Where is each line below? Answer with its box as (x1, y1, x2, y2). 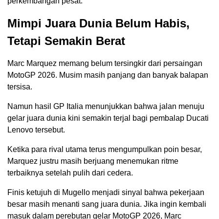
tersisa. (7, 83, 32, 91)
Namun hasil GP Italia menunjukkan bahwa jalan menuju (7, 102, 204, 111)
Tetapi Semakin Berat (7, 34, 125, 48)
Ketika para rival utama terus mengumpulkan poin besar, (7, 145, 202, 154)
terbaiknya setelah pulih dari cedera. (7, 169, 133, 177)
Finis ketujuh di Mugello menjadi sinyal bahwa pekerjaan (7, 188, 204, 197)
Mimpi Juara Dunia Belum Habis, (7, 17, 190, 30)
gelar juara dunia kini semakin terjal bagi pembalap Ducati (7, 114, 209, 123)
